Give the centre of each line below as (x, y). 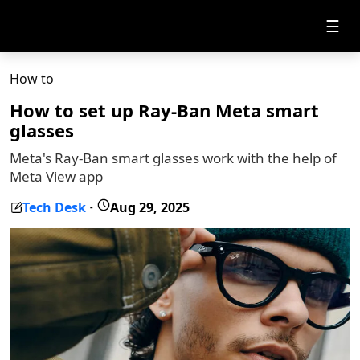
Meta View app (56, 176)
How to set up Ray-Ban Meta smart (164, 110)
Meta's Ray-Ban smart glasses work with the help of (173, 158)
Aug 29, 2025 (150, 207)
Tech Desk (54, 207)
